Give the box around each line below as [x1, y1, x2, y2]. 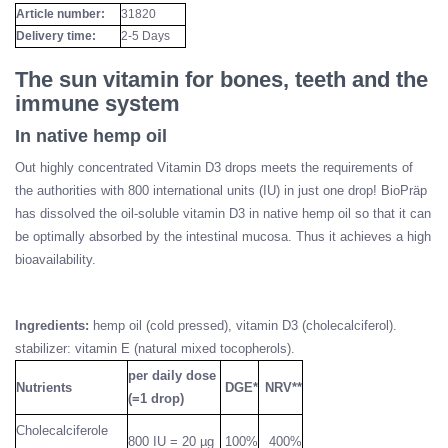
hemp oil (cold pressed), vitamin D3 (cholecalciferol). [93, 317, 397, 333]
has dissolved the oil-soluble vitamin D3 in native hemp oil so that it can [15, 205, 431, 221]
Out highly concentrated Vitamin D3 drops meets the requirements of [15, 159, 413, 175]
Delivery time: [16, 28, 96, 43]
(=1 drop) [128, 390, 184, 406]
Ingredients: [15, 317, 93, 333]
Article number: [16, 6, 105, 21]
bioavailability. [15, 251, 96, 267]
